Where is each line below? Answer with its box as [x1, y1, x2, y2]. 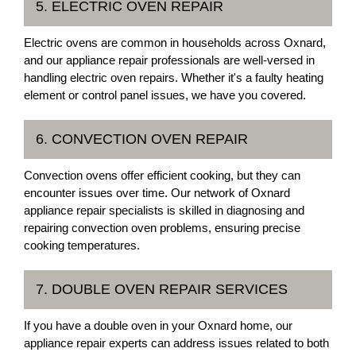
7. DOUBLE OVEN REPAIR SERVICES [36, 281, 288, 297]
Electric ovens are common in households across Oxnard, [24, 35, 326, 49]
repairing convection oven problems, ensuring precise [24, 220, 300, 234]
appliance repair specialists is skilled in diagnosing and [24, 203, 304, 217]
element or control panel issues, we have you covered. [24, 87, 306, 102]
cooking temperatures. [24, 238, 140, 252]
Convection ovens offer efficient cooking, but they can [24, 168, 300, 182]
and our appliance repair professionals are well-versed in [24, 52, 315, 67]
